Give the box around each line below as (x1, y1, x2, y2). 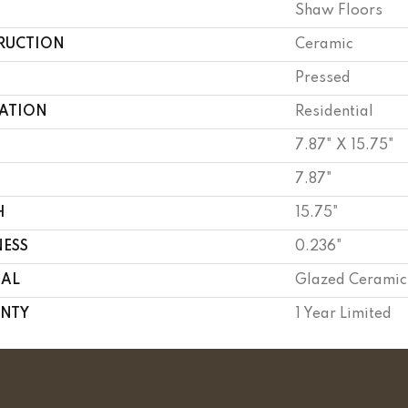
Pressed (295, 71, 351, 86)
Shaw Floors (295, 4, 382, 18)
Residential (295, 105, 373, 119)
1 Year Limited (295, 307, 392, 321)
